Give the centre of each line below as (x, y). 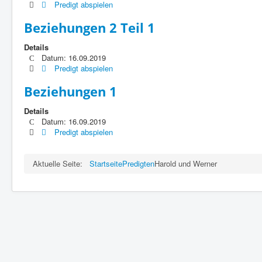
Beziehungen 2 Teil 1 (89, 27)
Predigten (138, 163)
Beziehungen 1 (70, 91)
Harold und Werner (186, 163)
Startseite (106, 163)
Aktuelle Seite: (60, 163)
